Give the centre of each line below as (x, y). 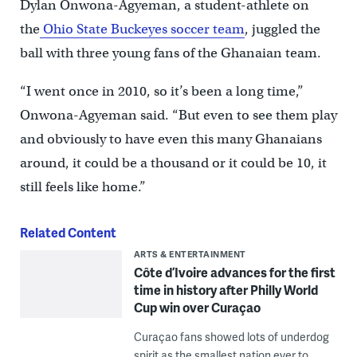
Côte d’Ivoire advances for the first (234, 273)
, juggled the (282, 29)
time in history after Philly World (226, 290)
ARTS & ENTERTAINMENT (190, 254)
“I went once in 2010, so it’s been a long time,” (161, 92)
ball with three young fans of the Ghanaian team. (170, 53)
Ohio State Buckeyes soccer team (142, 29)
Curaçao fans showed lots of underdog (231, 337)
